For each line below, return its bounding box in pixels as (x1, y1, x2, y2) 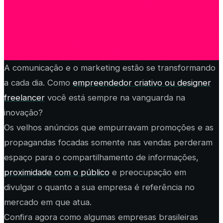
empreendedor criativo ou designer (73, 77, 211, 88)
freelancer (4, 92, 45, 103)
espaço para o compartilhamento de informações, (4, 152, 199, 162)
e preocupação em (110, 167, 186, 177)
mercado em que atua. (4, 197, 92, 207)
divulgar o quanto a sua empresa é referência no (4, 182, 195, 192)
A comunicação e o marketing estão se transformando (4, 62, 216, 73)
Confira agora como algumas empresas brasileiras (4, 212, 198, 222)
